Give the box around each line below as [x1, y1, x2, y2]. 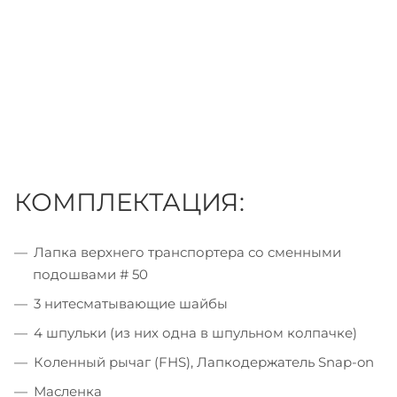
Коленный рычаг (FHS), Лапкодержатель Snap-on [34, 353, 374, 370]
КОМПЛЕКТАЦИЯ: [14, 186, 245, 217]
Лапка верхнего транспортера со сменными [34, 243, 341, 261]
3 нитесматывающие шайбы [34, 294, 228, 312]
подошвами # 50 [33, 265, 148, 283]
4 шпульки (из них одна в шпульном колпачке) [34, 323, 357, 341]
